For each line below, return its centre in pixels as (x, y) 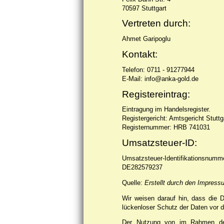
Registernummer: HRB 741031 (166, 127)
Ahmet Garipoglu (146, 39)
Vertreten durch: (156, 23)
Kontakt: (140, 54)
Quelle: (133, 182)
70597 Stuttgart (144, 8)
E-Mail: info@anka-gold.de (160, 78)
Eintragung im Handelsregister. (166, 109)
